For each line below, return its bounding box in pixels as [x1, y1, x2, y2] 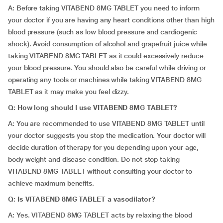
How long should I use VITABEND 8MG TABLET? [17, 104, 178, 111]
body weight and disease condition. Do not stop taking [8, 155, 180, 163]
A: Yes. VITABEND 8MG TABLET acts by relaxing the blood [8, 211, 192, 219]
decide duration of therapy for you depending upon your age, [8, 143, 199, 151]
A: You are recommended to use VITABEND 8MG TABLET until [8, 119, 205, 127]
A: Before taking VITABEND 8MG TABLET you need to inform [8, 4, 200, 12]
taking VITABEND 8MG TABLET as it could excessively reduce [8, 52, 204, 60]
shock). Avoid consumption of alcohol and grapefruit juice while [8, 40, 207, 48]
